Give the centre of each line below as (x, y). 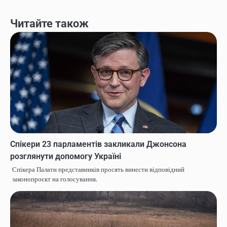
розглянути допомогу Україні (66, 156)
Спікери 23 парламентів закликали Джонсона (98, 144)
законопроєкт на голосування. (55, 179)
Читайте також (49, 23)
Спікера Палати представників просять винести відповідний (98, 169)
